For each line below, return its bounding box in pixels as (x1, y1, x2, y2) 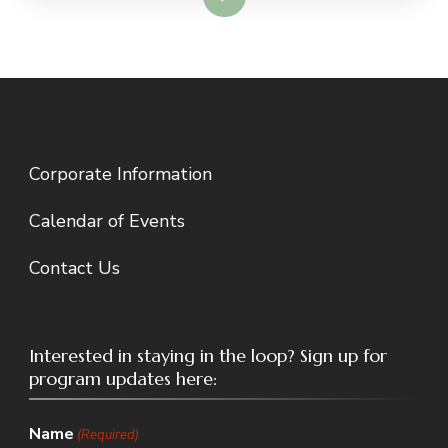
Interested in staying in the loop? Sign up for (29, 344, 387, 368)
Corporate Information (29, 162, 212, 187)
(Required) (77, 426, 140, 445)
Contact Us (29, 256, 120, 281)
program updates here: (29, 367, 217, 391)
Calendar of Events (29, 209, 185, 234)
